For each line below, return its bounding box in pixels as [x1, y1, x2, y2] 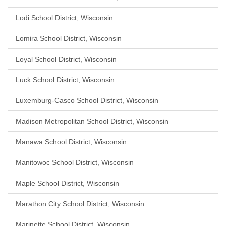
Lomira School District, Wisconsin [16, 34, 122, 42]
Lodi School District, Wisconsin [16, 14, 113, 22]
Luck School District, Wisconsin [16, 76, 115, 84]
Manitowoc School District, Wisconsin [16, 158, 134, 166]
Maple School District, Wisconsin [16, 179, 119, 187]
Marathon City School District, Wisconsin [16, 200, 144, 208]
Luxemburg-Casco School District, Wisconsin [16, 96, 158, 104]
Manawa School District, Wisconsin [16, 138, 127, 146]
